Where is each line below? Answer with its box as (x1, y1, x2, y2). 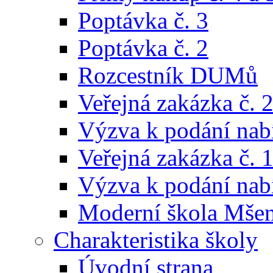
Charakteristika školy (54, 227, 258, 253)
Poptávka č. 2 (78, 35, 208, 62)
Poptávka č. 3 (78, 7, 208, 34)
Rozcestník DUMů (78, 62, 258, 89)
